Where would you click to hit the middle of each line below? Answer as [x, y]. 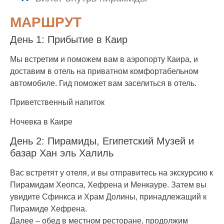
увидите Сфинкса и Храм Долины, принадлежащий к [108, 197]
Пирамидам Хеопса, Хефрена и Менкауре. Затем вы [108, 185]
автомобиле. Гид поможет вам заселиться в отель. [103, 83]
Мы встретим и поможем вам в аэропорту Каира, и [104, 59]
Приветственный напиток [57, 102]
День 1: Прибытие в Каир [69, 40]
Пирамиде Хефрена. [48, 209]
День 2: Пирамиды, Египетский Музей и [102, 141]
